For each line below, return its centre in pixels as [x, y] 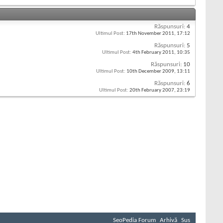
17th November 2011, [151, 34]
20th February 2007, [153, 91]
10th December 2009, [151, 72]
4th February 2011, [154, 53]
